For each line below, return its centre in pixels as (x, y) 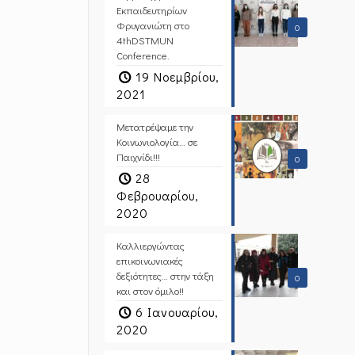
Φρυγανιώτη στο (153, 25)
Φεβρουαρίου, (157, 195)
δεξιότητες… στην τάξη (165, 275)
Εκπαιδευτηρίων (151, 10)
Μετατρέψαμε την (155, 126)
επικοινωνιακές (149, 260)
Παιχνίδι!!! (138, 157)
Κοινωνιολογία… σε (157, 141)
